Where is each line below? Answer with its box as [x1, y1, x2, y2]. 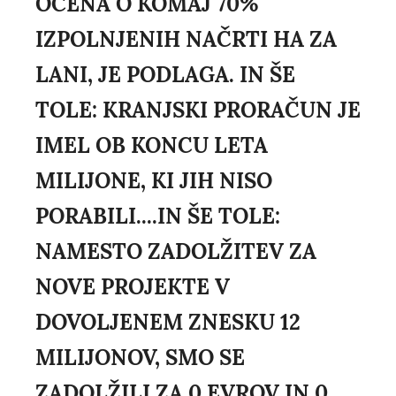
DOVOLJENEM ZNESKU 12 [35, 308, 301, 337]
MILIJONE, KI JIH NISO [35, 167, 272, 195]
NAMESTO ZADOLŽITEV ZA [35, 238, 316, 266]
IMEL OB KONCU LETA [35, 132, 268, 160]
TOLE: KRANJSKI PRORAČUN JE [35, 96, 361, 125]
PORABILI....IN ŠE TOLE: [35, 202, 280, 231]
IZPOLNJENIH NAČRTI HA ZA [35, 26, 337, 54]
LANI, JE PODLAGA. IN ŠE [35, 61, 295, 89]
